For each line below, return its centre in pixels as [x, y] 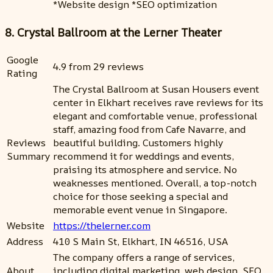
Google [23, 60]
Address [25, 242]
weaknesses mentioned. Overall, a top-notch [155, 183]
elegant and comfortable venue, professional [155, 116]
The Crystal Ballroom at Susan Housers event [156, 89]
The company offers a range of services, [144, 257]
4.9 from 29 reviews [98, 67]
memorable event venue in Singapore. [140, 210]
